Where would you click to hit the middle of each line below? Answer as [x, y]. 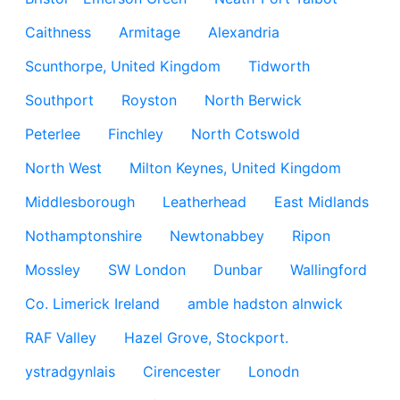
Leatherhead [204, 202]
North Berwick [253, 100]
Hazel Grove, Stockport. [206, 337]
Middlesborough [80, 202]
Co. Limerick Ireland [92, 304]
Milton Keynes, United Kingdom [235, 168]
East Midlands [321, 202]
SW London [147, 270]
